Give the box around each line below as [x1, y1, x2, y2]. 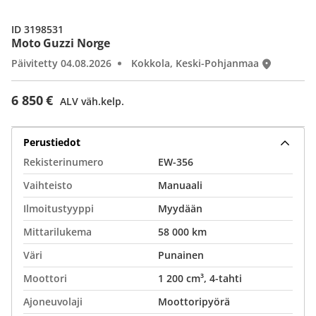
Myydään [158, 202, 202, 215]
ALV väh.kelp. [60, 95, 125, 108]
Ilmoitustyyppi [23, 202, 94, 215]
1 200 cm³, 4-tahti [158, 272, 242, 285]
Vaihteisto [23, 178, 73, 192]
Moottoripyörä [158, 295, 230, 308]
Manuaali [158, 178, 202, 192]
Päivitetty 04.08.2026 [11, 56, 111, 70]
